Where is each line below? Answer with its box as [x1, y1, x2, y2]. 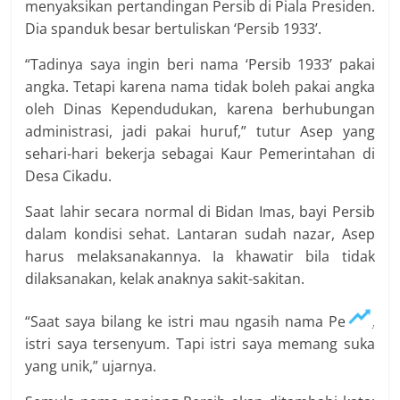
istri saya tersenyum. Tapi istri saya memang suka [25, 334, 375, 354]
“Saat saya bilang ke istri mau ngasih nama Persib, [25, 312, 375, 331]
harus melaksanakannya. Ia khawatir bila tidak [25, 246, 375, 266]
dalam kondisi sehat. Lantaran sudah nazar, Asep [25, 224, 375, 244]
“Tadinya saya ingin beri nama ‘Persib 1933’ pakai [25, 54, 375, 74]
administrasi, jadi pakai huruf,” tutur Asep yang [25, 121, 375, 141]
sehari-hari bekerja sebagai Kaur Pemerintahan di [25, 144, 375, 163]
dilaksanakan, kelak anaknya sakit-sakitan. [25, 269, 305, 288]
